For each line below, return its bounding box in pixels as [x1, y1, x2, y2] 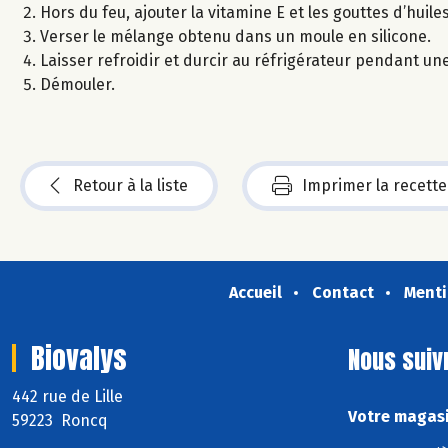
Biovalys [31, 336, 127, 379]
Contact [311, 282, 374, 302]
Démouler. [40, 74, 115, 94]
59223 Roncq [12, 410, 108, 430]
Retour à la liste [73, 175, 188, 195]
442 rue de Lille [12, 386, 127, 406]
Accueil [228, 282, 282, 302]
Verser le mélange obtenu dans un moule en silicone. [40, 26, 431, 46]
